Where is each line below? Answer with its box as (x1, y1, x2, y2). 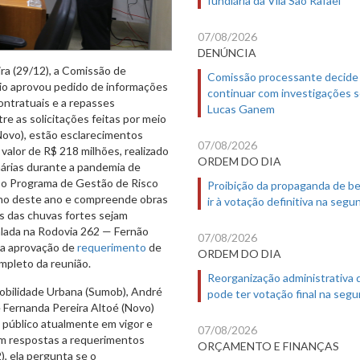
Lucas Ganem (207, 101, 275, 116)
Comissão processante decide (207, 69, 358, 84)
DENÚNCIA (198, 45, 256, 59)
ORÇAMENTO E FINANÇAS (198, 338, 339, 353)
